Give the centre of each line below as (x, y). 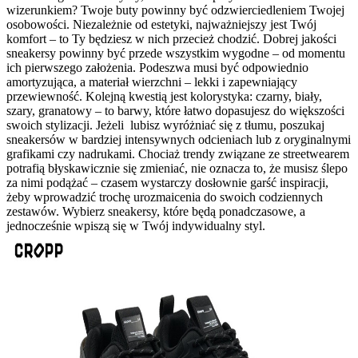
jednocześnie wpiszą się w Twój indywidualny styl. (136, 225)
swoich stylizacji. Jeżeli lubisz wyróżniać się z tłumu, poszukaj (165, 125)
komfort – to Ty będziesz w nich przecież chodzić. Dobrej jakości (171, 38)
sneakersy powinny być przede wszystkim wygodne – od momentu (176, 53)
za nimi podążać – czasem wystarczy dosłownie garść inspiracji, (167, 182)
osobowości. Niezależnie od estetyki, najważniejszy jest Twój (161, 24)
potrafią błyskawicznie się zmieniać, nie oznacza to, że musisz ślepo (177, 168)
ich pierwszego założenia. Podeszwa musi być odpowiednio (157, 67)
